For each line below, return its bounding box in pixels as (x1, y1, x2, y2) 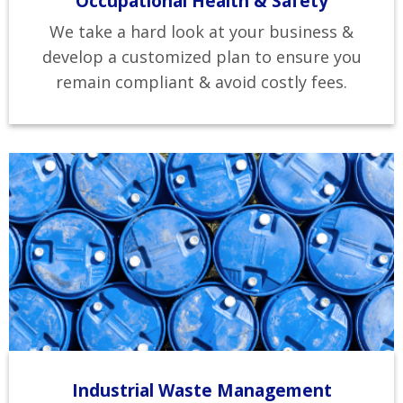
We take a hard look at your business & (49, 21, 354, 42)
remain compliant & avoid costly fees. (56, 71, 347, 93)
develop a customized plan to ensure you (41, 46, 362, 67)
